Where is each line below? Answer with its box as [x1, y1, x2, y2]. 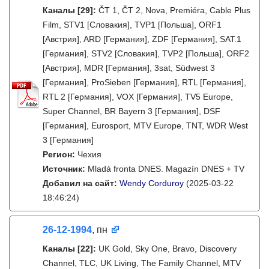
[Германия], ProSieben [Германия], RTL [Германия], [43, 77, 246, 87]
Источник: [43, 164, 88, 174]
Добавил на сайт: [43, 178, 119, 188]
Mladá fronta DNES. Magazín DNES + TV [88, 164, 244, 174]
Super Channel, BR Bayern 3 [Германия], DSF [43, 106, 220, 116]
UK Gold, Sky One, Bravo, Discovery [98, 244, 237, 253]
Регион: [43, 150, 77, 159]
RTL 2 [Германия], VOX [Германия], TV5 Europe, [43, 92, 233, 101]
